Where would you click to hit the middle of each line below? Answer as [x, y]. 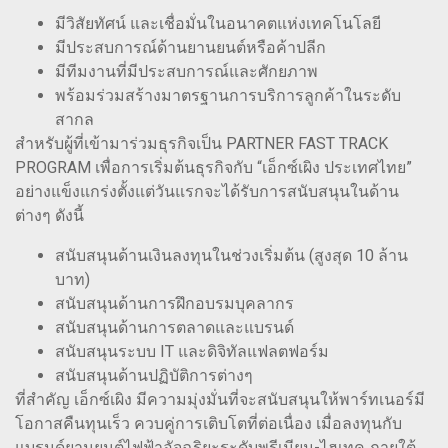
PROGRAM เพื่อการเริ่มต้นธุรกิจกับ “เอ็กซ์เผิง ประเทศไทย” [213, 168]
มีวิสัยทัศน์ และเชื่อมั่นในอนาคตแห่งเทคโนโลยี [218, 24]
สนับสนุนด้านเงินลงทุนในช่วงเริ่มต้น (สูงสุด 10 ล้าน [231, 256]
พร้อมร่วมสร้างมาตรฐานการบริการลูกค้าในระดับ [228, 96]
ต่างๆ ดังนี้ [49, 216]
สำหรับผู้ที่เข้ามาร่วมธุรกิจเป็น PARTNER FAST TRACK [201, 144]
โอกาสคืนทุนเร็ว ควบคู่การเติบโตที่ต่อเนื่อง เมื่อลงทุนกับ [208, 424]
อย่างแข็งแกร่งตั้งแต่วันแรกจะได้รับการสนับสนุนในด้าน [207, 192]
